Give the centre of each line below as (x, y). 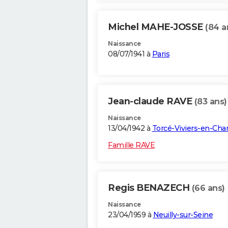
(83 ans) (210, 102)
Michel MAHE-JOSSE (156, 27)
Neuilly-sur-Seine (183, 215)
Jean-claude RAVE (151, 102)
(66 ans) (208, 188)
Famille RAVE (131, 145)
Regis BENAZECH (150, 188)
